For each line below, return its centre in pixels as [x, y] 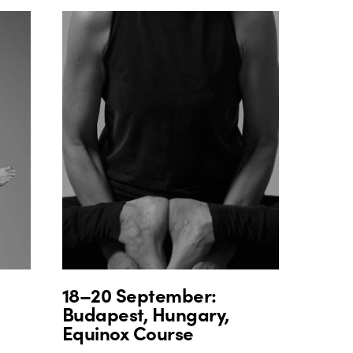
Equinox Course [128, 332]
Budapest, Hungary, [145, 313]
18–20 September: [139, 294]
